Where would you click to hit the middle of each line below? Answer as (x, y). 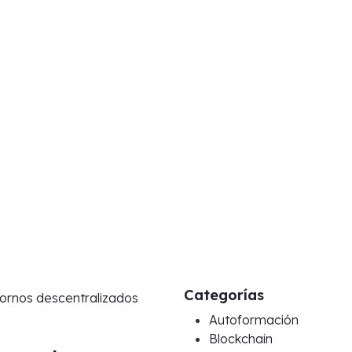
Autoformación (254, 320)
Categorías (224, 295)
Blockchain (241, 339)
